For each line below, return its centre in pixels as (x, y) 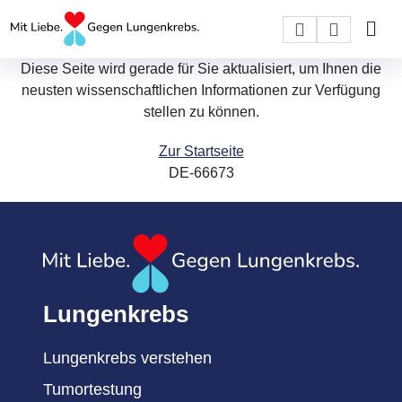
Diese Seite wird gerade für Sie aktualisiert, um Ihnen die (201, 69)
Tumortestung (92, 390)
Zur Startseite (201, 151)
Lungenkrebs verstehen (127, 358)
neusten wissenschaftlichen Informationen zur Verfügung (201, 90)
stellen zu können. (201, 112)
